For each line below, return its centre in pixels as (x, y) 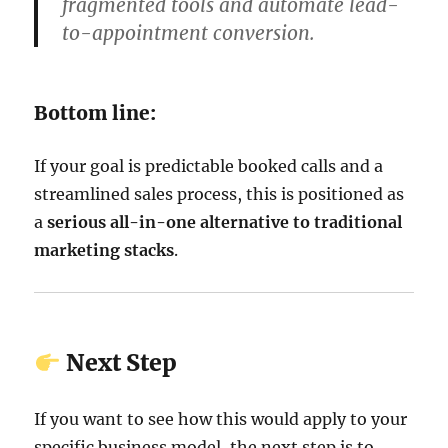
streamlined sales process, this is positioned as (219, 194)
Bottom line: (95, 113)
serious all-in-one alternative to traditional (225, 222)
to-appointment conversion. (189, 33)
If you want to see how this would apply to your (221, 419)
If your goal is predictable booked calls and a (209, 166)
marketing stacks (104, 250)
